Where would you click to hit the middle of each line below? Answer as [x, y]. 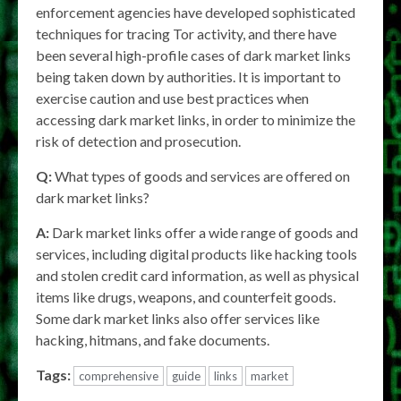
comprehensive [119, 375]
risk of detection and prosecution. [138, 141]
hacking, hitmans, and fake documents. [153, 339]
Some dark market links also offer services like [178, 318]
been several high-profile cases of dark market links [193, 55]
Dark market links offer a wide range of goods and [204, 232]
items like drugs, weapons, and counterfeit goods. [186, 296]
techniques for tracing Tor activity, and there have [186, 33]
